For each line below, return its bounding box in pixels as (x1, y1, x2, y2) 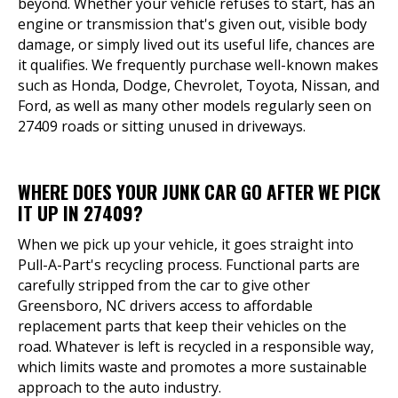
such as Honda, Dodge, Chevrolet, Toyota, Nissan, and (18, 76, 379, 95)
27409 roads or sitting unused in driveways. (18, 116, 306, 136)
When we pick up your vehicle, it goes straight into (18, 235, 354, 254)
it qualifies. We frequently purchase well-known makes (18, 55, 378, 75)
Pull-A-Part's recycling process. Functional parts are (18, 255, 360, 275)
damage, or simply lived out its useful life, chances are (18, 35, 375, 54)
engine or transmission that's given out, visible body (18, 14, 367, 34)
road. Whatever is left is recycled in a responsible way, (18, 337, 374, 356)
